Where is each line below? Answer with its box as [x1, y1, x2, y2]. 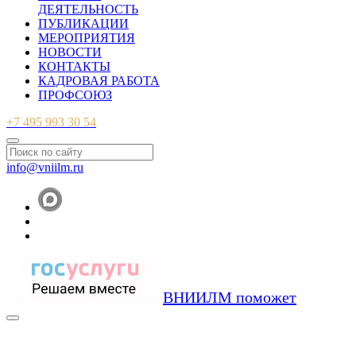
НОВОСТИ [38, 44, 102, 59]
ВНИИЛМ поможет [163, 288, 296, 306]
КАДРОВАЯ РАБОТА [38, 73, 160, 87]
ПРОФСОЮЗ [38, 87, 112, 102]
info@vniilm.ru [6, 160, 83, 174]
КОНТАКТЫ [38, 59, 110, 73]
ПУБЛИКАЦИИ [38, 16, 129, 30]
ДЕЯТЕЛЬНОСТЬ [38, 2, 138, 16]
